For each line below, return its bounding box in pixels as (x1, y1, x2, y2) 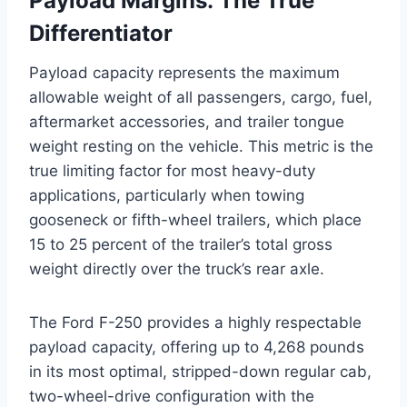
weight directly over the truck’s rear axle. (29, 260, 324, 279)
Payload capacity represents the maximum (29, 64, 340, 83)
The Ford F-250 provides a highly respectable (29, 313, 362, 333)
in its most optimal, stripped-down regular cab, (29, 362, 372, 382)
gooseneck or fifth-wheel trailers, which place (29, 211, 362, 230)
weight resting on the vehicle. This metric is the (29, 137, 373, 156)
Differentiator (29, 20, 173, 47)
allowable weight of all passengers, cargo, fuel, (29, 88, 372, 107)
